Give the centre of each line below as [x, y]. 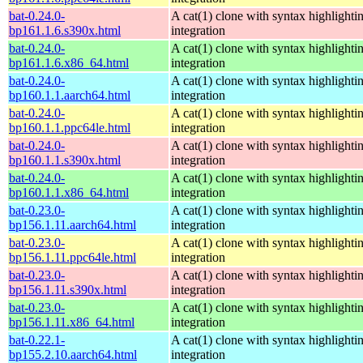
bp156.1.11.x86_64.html [72, 322]
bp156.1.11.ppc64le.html [73, 257]
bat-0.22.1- [37, 340]
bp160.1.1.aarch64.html [70, 95]
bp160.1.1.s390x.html [65, 160]
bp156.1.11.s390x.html [68, 289]
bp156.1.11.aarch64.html [73, 224]
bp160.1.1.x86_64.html [69, 192]
